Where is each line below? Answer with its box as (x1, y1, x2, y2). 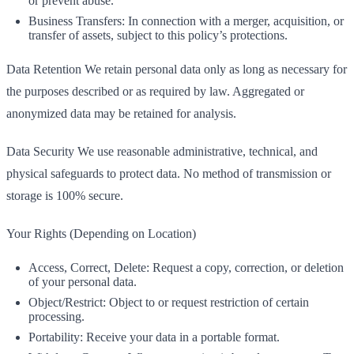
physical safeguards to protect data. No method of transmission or (6, 167, 331, 180)
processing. (28, 310, 85, 323)
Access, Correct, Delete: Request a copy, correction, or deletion (28, 261, 344, 274)
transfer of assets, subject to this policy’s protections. (28, 28, 288, 42)
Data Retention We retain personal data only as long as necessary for (6, 62, 347, 76)
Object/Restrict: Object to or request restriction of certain (28, 296, 309, 309)
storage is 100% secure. (6, 189, 123, 202)
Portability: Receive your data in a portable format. (28, 330, 280, 344)
